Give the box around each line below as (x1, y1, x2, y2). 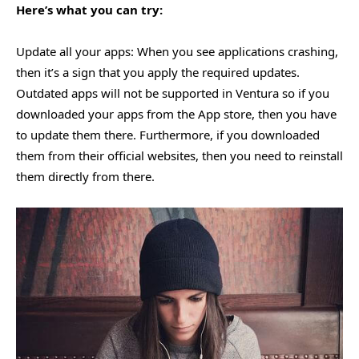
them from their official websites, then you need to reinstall (16, 147, 343, 163)
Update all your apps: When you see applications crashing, (16, 43, 338, 59)
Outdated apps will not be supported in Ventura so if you (16, 85, 329, 101)
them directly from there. (16, 168, 155, 184)
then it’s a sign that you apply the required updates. (16, 64, 300, 80)
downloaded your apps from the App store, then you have (16, 106, 337, 122)
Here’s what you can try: (16, 2, 163, 18)
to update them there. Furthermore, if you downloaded (16, 127, 320, 143)
